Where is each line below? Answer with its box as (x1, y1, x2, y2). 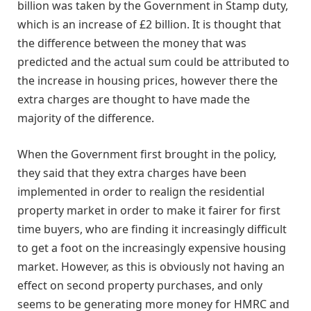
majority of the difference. (17, 110, 154, 126)
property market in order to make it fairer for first (17, 203, 280, 219)
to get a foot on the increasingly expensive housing (17, 240, 286, 256)
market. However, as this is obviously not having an (17, 259, 285, 275)
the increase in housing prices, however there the (17, 73, 278, 89)
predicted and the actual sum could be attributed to (17, 54, 289, 70)
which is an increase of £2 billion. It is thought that (17, 17, 281, 33)
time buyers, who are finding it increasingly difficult (17, 221, 287, 237)
